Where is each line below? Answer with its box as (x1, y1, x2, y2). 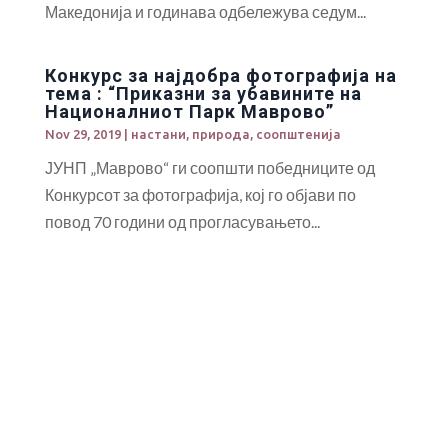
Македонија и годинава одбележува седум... (44, 2, 366, 21)
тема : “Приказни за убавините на (44, 83, 362, 104)
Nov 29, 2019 (44, 127, 121, 141)
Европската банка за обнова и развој (63, 425, 335, 444)
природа (191, 127, 250, 141)
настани (130, 127, 186, 141)
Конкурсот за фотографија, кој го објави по (44, 185, 356, 204)
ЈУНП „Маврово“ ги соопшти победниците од (44, 158, 375, 177)
